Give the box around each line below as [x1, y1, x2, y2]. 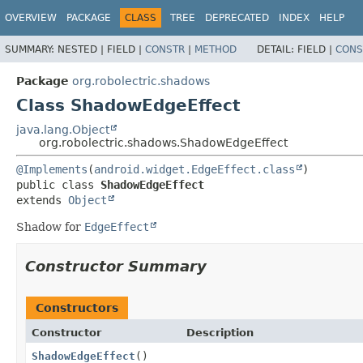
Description [186, 326, 254, 339]
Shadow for [16, 220, 84, 233]
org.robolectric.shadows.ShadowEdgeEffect [39, 135, 288, 149]
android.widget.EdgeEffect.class [94, 162, 295, 176]
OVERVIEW [5, 12, 57, 23]
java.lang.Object [16, 122, 109, 136]
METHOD [194, 43, 237, 55]
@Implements [16, 162, 88, 176]
